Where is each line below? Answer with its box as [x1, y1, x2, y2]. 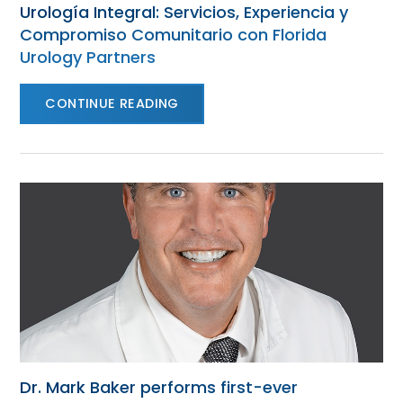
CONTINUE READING [45, 94, 179, 112]
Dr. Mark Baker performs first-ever [20, 376, 299, 399]
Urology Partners [20, 46, 157, 68]
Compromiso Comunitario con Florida [20, 23, 327, 46]
